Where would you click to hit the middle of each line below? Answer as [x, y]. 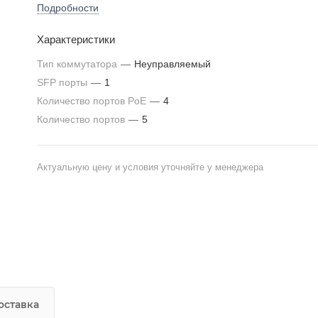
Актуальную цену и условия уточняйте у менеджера [150, 167]
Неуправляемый [172, 64]
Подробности [68, 8]
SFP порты [64, 82]
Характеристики [76, 39]
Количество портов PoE [93, 101]
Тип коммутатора [78, 64]
